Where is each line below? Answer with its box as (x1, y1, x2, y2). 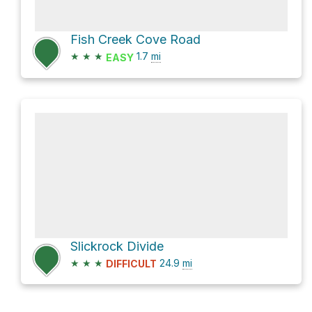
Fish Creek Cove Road (70, 32, 201, 47)
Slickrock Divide (70, 238, 164, 253)
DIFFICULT (106, 257, 157, 270)
